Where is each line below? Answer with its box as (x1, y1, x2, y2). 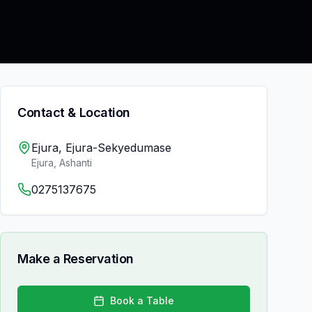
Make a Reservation (17, 251, 134, 266)
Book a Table (110, 295, 174, 306)
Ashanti (59, 157, 92, 169)
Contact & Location (17, 105, 130, 120)
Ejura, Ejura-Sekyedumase (31, 141, 171, 155)
